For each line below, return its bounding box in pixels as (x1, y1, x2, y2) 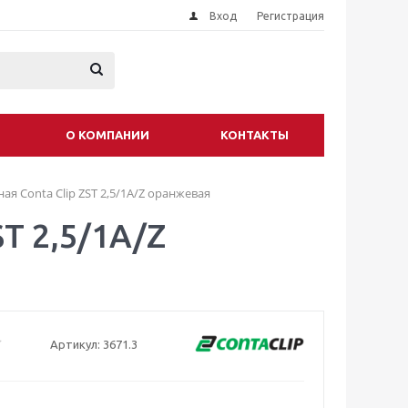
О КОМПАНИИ (66, 128, 149, 141)
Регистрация (257, 10, 324, 22)
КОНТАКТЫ (220, 128, 289, 141)
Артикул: (49, 337, 100, 351)
